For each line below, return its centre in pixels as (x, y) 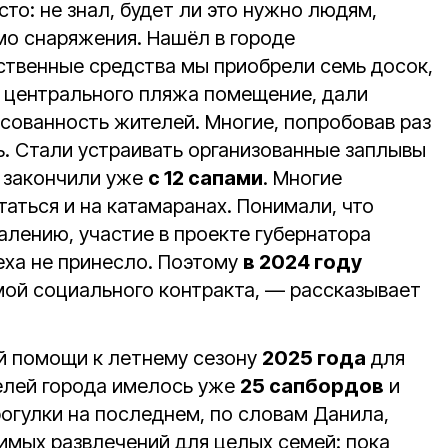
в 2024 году (302, 262)
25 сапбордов (312, 386)
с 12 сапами (205, 178)
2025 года (314, 358)
